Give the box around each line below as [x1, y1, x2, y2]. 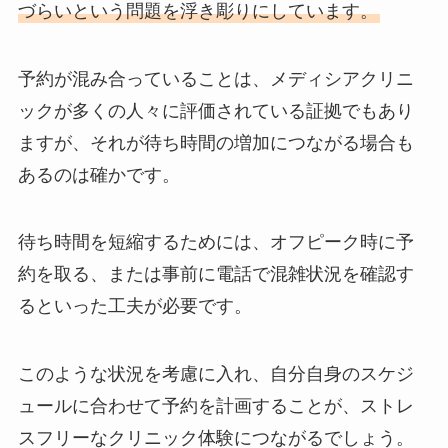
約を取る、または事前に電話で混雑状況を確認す [17, 264, 414, 285]
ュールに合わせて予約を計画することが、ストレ [17, 396, 414, 417]
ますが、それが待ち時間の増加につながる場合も [17, 132, 414, 153]
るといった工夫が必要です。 [17, 296, 262, 317]
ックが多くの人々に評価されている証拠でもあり [17, 100, 414, 121]
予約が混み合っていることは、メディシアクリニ [17, 68, 414, 89]
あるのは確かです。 [17, 164, 180, 185]
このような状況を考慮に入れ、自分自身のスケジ [17, 364, 414, 385]
